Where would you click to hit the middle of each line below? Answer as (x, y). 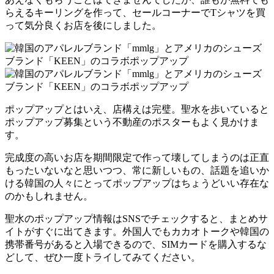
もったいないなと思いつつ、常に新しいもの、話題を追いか (137, 171)
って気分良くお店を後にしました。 (83, 26)
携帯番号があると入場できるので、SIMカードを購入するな (136, 245)
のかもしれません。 (49, 196)
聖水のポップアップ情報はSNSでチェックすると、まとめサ (136, 219)
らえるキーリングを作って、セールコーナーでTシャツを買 (135, 13)
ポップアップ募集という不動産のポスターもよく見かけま (132, 122)
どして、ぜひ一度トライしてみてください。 (103, 257)
